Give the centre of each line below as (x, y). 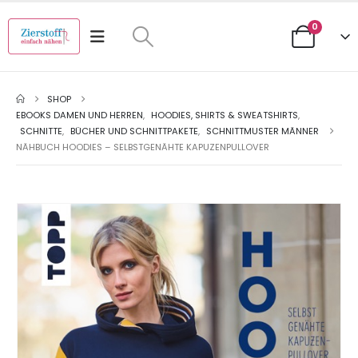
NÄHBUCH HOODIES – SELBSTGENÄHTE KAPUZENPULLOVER (143, 147)
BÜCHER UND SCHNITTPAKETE (134, 131)
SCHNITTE (41, 131)
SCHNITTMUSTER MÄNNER (263, 131)
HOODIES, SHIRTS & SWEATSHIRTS (225, 115)
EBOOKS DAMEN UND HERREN (80, 115)
